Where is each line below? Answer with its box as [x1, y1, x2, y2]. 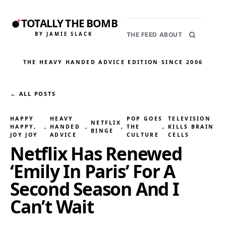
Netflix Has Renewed [10, 141, 182, 165]
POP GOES [126, 115, 163, 122]
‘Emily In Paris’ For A [10, 159, 175, 183]
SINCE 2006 [161, 59, 203, 66]
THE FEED [126, 31, 157, 38]
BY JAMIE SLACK [34, 30, 93, 37]
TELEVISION [167, 115, 211, 122]
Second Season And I [10, 177, 179, 201]
